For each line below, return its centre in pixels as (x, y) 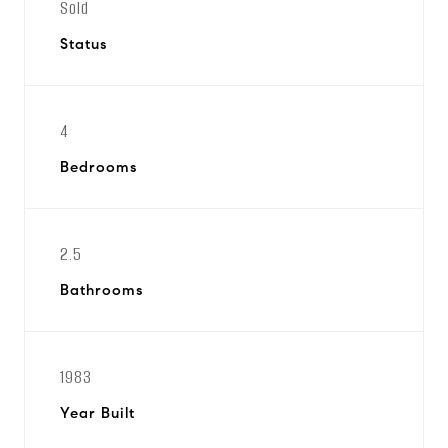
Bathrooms (101, 290)
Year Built (97, 413)
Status (83, 44)
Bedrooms (98, 167)
